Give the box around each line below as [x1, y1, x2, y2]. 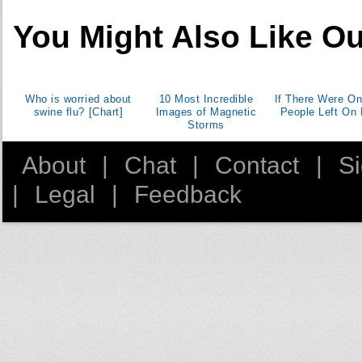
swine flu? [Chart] [33, 105, 124, 118]
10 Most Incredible [158, 92, 254, 105]
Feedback [134, 180, 242, 208]
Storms [187, 118, 225, 131]
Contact [215, 151, 300, 179]
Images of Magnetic [155, 105, 257, 118]
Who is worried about [25, 92, 132, 105]
